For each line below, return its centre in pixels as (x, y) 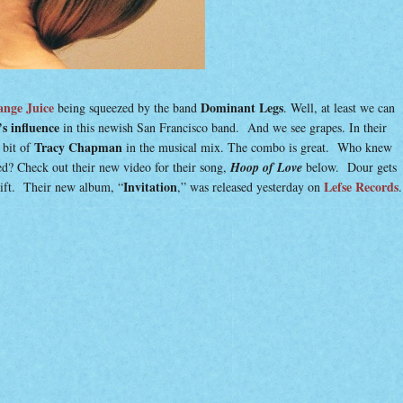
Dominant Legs (242, 107)
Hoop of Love (266, 167)
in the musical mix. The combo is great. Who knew (257, 147)
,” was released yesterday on (251, 187)
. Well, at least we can (339, 107)
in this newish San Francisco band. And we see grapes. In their (223, 127)
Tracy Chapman (78, 147)
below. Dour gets (349, 167)
